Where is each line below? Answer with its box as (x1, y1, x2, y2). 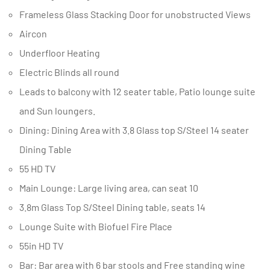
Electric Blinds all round (25, 66, 119, 78)
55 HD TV (24, 163, 55, 174)
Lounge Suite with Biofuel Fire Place (25, 221, 172, 232)
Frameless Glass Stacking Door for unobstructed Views (25, 8, 251, 20)
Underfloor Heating (25, 47, 100, 58)
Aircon (25, 28, 47, 39)
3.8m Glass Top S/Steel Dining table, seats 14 (27, 201, 206, 213)
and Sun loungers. (19, 105, 95, 116)
